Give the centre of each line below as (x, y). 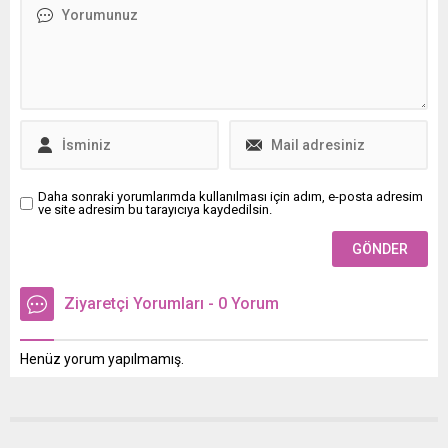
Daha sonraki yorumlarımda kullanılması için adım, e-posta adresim (230, 197)
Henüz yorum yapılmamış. (102, 359)
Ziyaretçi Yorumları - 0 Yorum (171, 304)
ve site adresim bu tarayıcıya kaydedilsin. (155, 210)
